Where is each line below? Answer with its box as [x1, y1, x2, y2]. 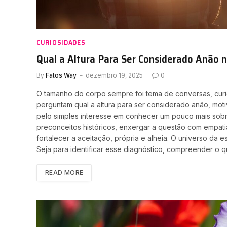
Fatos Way [46, 71, 77, 79]
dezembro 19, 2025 [86, 71, 143, 79]
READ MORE [45, 168, 84, 176]
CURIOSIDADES [36, 36, 86, 48]
